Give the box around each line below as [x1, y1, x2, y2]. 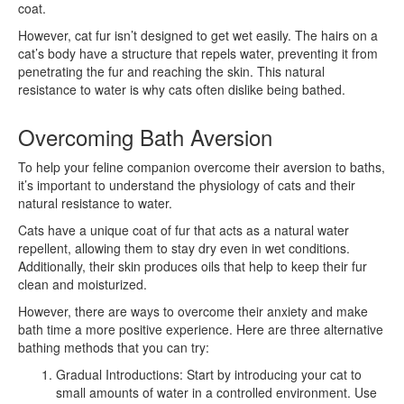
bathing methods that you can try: [18, 337, 209, 356]
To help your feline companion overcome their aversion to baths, [18, 157, 385, 176]
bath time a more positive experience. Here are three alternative [18, 319, 383, 338]
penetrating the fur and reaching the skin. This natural [18, 61, 325, 80]
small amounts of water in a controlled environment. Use [56, 382, 377, 401]
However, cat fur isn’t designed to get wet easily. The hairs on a [18, 25, 378, 44]
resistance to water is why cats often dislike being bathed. [18, 79, 345, 98]
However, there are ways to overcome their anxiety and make [18, 301, 368, 320]
